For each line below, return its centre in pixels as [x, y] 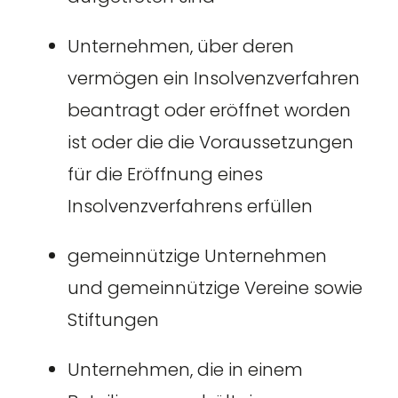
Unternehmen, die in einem [185, 369]
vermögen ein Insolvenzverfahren [213, 78]
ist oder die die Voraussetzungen [210, 142]
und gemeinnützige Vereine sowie [215, 287]
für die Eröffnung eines [165, 174]
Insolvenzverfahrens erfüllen [190, 206]
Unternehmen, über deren [180, 46]
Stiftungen [113, 319]
